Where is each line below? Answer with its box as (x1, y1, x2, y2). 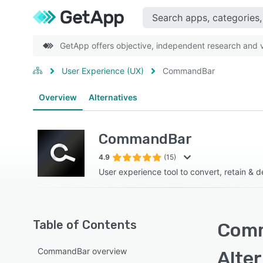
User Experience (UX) (62, 66, 144, 76)
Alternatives (89, 92, 137, 102)
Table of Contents (33, 218, 137, 232)
